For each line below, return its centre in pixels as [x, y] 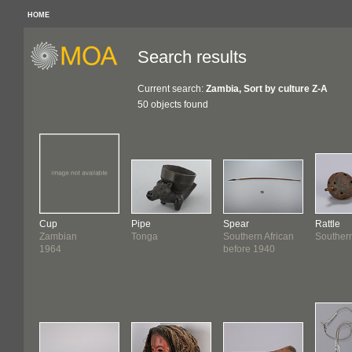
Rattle [328, 224]
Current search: [172, 89]
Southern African [258, 236]
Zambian [58, 236]
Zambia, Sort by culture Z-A [267, 89]
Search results [192, 57]
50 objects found [173, 104]
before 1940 [249, 249]
